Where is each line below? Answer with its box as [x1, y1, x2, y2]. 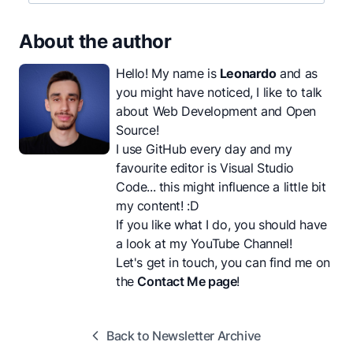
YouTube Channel [190, 236, 289, 252]
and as [276, 65, 318, 82]
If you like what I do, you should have [116, 217, 327, 233]
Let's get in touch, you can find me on [116, 255, 330, 271]
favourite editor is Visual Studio [116, 160, 294, 176]
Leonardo [219, 65, 277, 82]
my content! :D [116, 198, 199, 214]
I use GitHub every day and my [116, 141, 292, 158]
